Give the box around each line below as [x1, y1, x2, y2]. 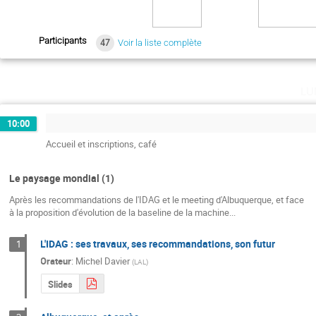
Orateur [40, 255, 72, 268]
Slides [47, 277, 73, 291]
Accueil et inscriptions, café [46, 137, 157, 150]
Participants [39, 35, 87, 47]
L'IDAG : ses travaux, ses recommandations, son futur [40, 236, 276, 250]
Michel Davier [75, 255, 130, 268]
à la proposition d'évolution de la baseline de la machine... [9, 206, 236, 219]
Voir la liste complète [117, 37, 202, 49]
